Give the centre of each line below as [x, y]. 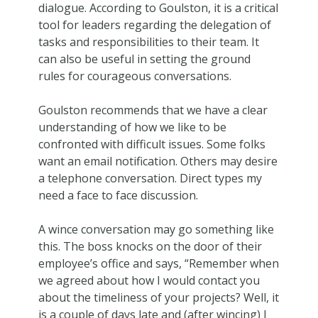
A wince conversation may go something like [156, 229]
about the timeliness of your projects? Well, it [158, 297]
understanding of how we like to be [132, 127]
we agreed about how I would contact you [149, 280]
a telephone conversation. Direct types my [150, 178]
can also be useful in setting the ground [144, 59]
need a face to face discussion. [118, 195]
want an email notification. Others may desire [158, 161]
